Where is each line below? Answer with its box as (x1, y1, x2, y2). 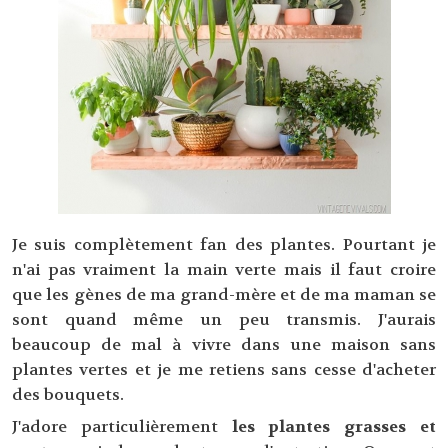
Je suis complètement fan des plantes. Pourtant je (12, 234, 436, 256)
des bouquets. (12, 384, 128, 406)
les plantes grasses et (231, 416, 437, 438)
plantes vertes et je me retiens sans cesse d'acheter (12, 359, 436, 381)
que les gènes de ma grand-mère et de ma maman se (12, 284, 436, 306)
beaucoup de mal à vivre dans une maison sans (12, 334, 436, 356)
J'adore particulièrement (12, 416, 232, 438)
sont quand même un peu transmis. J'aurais (12, 309, 436, 331)
